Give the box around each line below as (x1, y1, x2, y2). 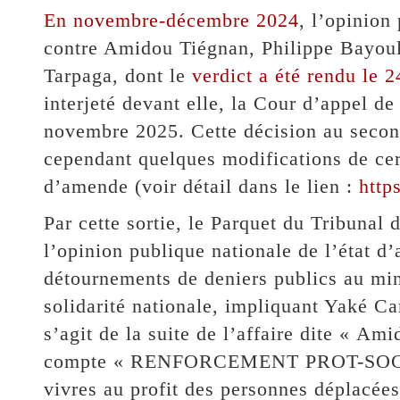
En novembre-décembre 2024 (43, 9, 299, 32)
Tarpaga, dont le (43, 64, 192, 87)
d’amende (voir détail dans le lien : (43, 175, 359, 198)
